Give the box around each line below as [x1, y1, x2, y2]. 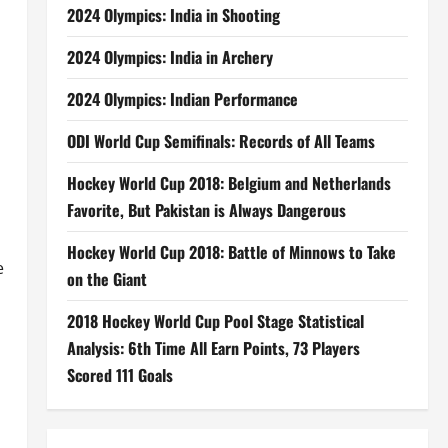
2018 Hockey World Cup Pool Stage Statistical [66, 309, 364, 333]
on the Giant [66, 267, 147, 291]
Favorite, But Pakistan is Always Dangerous [66, 198, 346, 222]
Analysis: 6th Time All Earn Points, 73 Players [66, 336, 360, 360]
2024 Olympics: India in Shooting [66, 3, 280, 27]
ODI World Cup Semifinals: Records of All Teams [66, 129, 375, 153]
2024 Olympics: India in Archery [66, 45, 273, 69]
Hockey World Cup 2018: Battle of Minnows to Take [66, 240, 396, 264]
